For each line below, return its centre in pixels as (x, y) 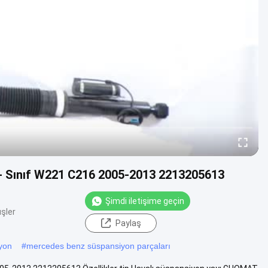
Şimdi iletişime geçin (145, 201)
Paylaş (128, 223)
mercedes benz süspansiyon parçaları (98, 246)
